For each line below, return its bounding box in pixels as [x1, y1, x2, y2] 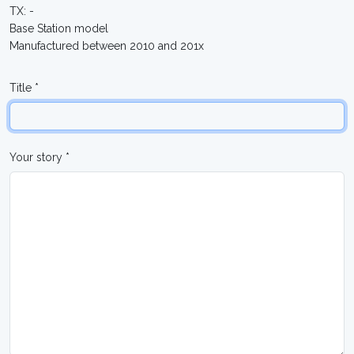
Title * [9, 81, 39, 94]
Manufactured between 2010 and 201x [9, 40, 204, 52]
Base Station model [9, 22, 108, 35]
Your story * [9, 151, 70, 164]
